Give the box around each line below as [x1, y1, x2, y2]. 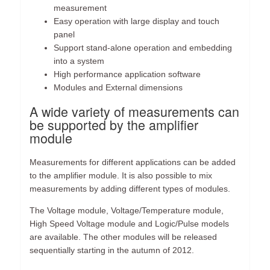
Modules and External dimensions [54, 83, 183, 93]
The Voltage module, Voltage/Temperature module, [30, 205, 224, 215]
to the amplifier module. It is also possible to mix [30, 170, 213, 180]
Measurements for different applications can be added [30, 157, 236, 167]
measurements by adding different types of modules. [30, 183, 231, 193]
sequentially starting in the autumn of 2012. [30, 245, 195, 255]
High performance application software [54, 69, 201, 80]
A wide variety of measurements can [30, 101, 240, 121]
